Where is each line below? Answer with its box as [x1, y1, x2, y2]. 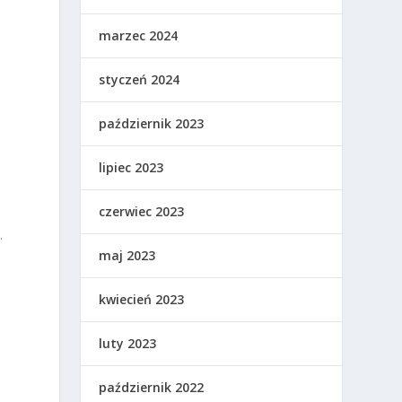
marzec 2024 [99, 26, 179, 44]
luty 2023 [99, 334, 157, 352]
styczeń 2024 [99, 70, 180, 88]
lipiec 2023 [99, 158, 164, 176]
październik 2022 [99, 378, 205, 396]
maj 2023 [99, 246, 156, 264]
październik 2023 [99, 114, 205, 132]
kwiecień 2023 [99, 290, 185, 308]
